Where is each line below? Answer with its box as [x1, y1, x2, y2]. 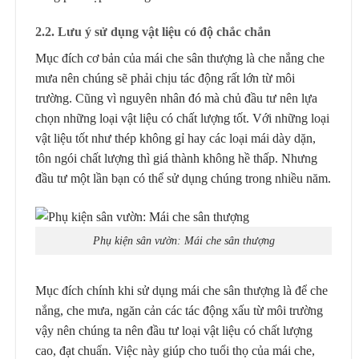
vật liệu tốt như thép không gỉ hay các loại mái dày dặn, [35, 131, 316, 146]
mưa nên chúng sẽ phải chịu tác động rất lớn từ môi [35, 71, 295, 86]
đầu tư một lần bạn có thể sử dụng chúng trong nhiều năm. [35, 171, 331, 186]
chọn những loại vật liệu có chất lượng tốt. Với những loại [35, 111, 329, 126]
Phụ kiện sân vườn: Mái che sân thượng [92, 233, 275, 247]
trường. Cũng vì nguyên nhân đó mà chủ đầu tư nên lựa [35, 91, 317, 106]
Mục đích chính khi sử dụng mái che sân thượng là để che [35, 283, 328, 297]
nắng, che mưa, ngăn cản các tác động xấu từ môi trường [35, 303, 323, 317]
